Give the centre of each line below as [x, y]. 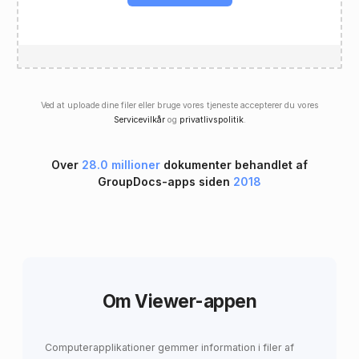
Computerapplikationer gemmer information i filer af [169, 348]
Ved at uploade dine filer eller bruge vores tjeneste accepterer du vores [179, 105]
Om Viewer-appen [179, 301]
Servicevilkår [139, 119]
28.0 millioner [121, 165]
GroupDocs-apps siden [165, 182]
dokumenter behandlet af [234, 165]
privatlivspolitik [211, 119]
